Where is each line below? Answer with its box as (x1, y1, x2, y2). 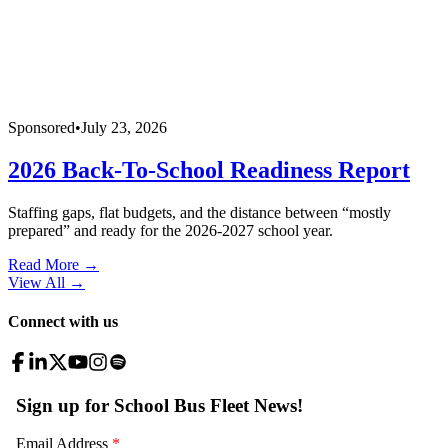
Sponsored (8, 119, 75, 137)
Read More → (8, 255, 99, 273)
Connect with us (8, 313, 118, 331)
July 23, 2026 (81, 119, 167, 137)
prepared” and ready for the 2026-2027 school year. (8, 221, 333, 239)
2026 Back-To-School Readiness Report (8, 156, 410, 183)
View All (8, 273, 65, 291)
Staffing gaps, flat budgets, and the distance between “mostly (8, 203, 391, 221)
